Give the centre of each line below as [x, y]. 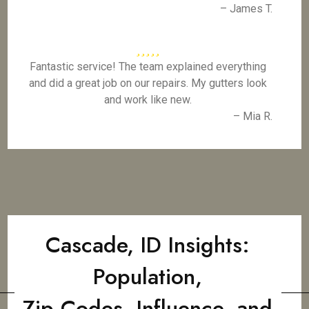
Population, [148, 277]
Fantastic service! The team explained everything [148, 67]
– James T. [246, 9]
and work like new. [148, 100]
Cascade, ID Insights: [148, 245]
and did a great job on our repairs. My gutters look [148, 83]
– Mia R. [252, 116]
